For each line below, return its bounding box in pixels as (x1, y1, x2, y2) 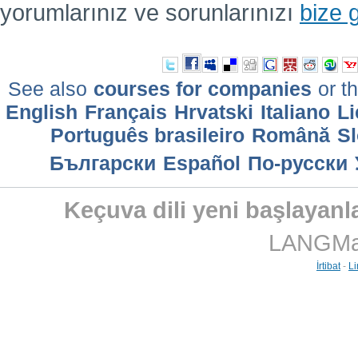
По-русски (247, 152, 348, 175)
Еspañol (162, 152, 241, 175)
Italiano (260, 101, 330, 124)
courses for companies (93, 78, 312, 101)
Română (251, 124, 330, 147)
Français (84, 101, 167, 124)
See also (8, 78, 93, 101)
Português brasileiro (50, 124, 245, 147)
